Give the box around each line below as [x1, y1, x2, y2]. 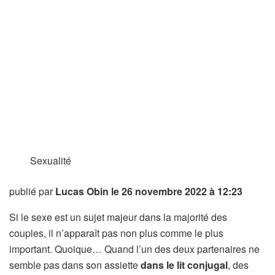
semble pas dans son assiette [9, 258, 141, 272]
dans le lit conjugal [141, 258, 228, 272]
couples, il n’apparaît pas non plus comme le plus [9, 226, 223, 240]
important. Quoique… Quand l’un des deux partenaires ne [9, 242, 260, 256]
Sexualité [30, 153, 72, 168]
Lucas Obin [55, 184, 109, 198]
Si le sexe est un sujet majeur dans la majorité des [9, 210, 227, 224]
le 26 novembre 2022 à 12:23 [111, 184, 242, 198]
